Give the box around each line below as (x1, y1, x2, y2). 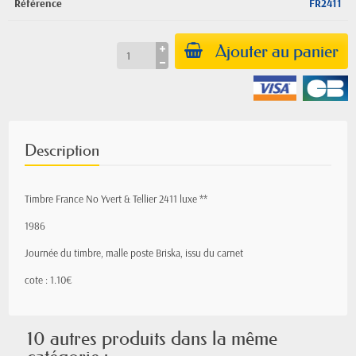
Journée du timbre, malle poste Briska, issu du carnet (25, 246, 243, 259)
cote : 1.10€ (25, 273, 72, 286)
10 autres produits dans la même (27, 327, 277, 350)
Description (25, 141, 99, 160)
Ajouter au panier (215, 41, 339, 62)
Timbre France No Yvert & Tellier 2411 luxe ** (25, 192, 207, 205)
